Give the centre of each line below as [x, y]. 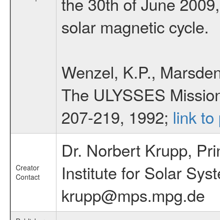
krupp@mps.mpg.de [133, 195]
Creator [27, 168]
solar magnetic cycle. [135, 27]
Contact [27, 177]
